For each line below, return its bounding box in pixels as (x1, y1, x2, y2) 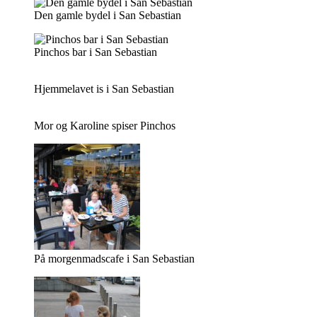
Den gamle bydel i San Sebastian (34, 9, 181, 21)
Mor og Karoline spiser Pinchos (34, 120, 175, 132)
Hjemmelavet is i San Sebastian (34, 83, 174, 95)
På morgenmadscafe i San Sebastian (34, 253, 195, 265)
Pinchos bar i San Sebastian (34, 46, 157, 58)
